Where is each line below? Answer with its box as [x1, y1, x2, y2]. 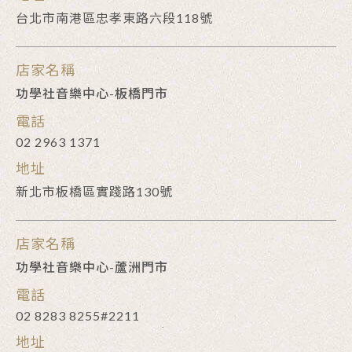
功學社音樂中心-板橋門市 [16, 86, 168, 101]
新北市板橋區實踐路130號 [16, 184, 173, 199]
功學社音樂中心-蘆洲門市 [16, 259, 168, 274]
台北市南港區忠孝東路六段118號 [16, 10, 213, 25]
